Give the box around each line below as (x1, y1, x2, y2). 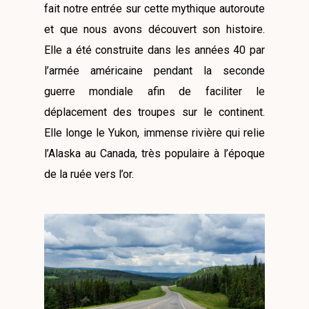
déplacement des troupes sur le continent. (44, 106, 265, 119)
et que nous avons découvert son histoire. (44, 23, 265, 37)
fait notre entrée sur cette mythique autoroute (44, 2, 265, 16)
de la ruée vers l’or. (44, 168, 134, 181)
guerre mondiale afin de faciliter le (44, 85, 265, 99)
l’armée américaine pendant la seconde (44, 64, 265, 78)
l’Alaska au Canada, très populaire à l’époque (44, 147, 265, 161)
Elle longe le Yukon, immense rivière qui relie (44, 126, 265, 140)
